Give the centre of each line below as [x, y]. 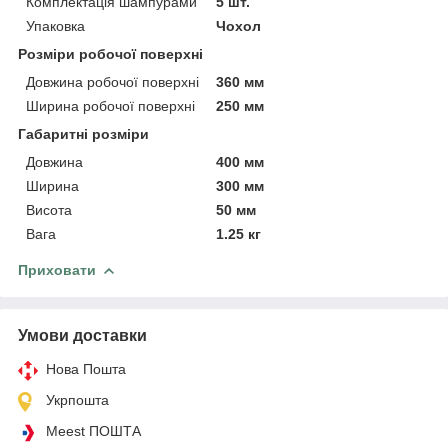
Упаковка [55, 25]
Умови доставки [82, 335]
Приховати [57, 269]
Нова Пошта [86, 368]
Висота [49, 209]
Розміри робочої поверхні [110, 53]
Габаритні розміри [83, 133]
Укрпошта [77, 399]
